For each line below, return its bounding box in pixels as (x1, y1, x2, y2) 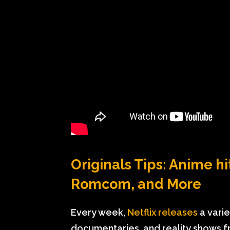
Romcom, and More (71, 176, 201, 192)
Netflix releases (127, 206, 198, 218)
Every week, (71, 206, 127, 218)
